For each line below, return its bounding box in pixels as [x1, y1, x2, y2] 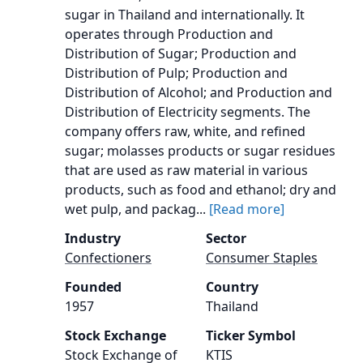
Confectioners [65, 249, 152, 267]
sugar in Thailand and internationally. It [65, 6, 305, 23]
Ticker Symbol [206, 327, 296, 344]
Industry [65, 229, 121, 247]
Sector [206, 229, 246, 247]
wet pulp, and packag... [65, 200, 209, 218]
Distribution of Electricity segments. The [65, 103, 310, 121]
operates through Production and [65, 25, 273, 43]
